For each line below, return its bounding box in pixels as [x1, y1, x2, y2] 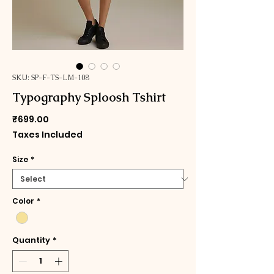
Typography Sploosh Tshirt [12, 89, 166, 106]
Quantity [12, 234, 50, 246]
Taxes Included [12, 128, 83, 141]
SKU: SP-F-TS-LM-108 [12, 73, 89, 83]
